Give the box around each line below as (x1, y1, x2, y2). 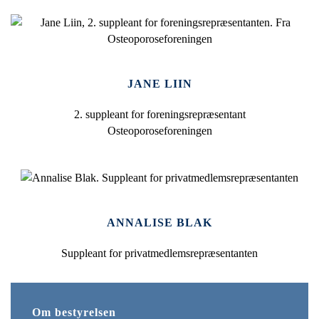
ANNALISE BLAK (107, 216, 212, 229)
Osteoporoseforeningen (107, 125, 212, 137)
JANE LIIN (127, 78, 192, 90)
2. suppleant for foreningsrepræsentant (73, 108, 246, 121)
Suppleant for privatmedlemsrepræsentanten (61, 247, 258, 260)
